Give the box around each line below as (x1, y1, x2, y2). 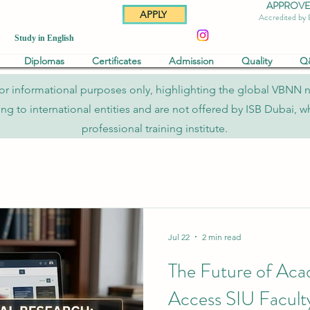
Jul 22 (168, 231, 190, 242)
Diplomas (24, 55, 64, 67)
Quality (241, 55, 272, 67)
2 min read (202, 231, 241, 242)
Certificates (92, 55, 141, 67)
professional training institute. (82, 122, 228, 135)
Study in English (15, 33, 74, 43)
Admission (169, 55, 214, 67)
